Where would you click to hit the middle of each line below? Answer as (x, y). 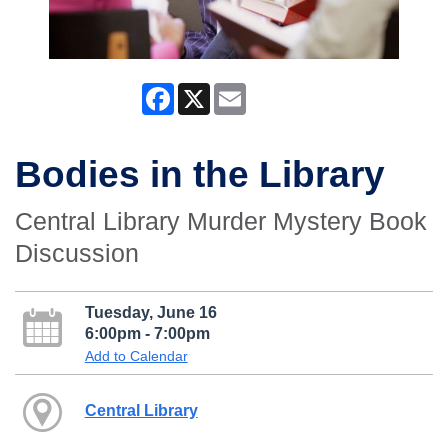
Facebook (205, 91)
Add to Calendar (136, 356)
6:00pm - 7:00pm (147, 333)
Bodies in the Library (200, 174)
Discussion (77, 253)
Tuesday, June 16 (150, 312)
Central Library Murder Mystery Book (221, 221)
